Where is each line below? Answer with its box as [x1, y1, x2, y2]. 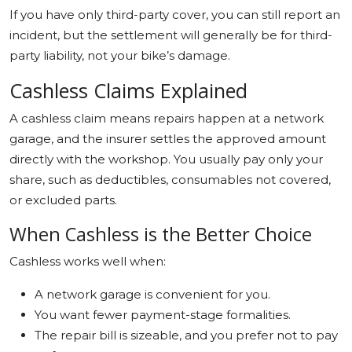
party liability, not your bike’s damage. [9, 47, 230, 63]
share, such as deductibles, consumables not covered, [9, 171, 331, 187]
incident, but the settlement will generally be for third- [9, 27, 332, 42]
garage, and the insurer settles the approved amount [9, 130, 326, 146]
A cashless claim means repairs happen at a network [9, 110, 324, 126]
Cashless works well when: [9, 253, 166, 269]
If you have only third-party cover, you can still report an [9, 6, 340, 22]
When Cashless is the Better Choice [9, 221, 312, 247]
